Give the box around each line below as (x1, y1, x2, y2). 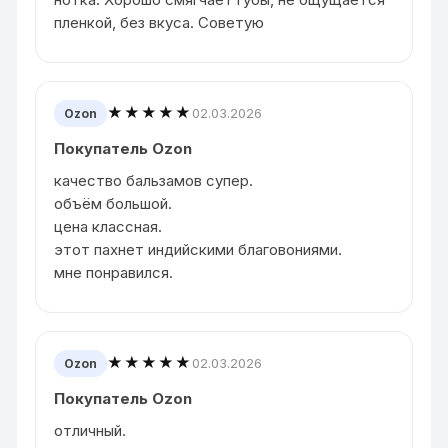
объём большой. (54, 193, 173, 213)
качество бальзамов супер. (54, 170, 254, 190)
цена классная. (54, 216, 163, 236)
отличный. (54, 420, 127, 440)
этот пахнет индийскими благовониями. (54, 239, 343, 259)
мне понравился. (54, 262, 174, 282)
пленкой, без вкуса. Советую (54, 12, 265, 32)
